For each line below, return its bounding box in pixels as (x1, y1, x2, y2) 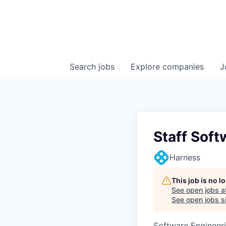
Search (70, 62, 98, 72)
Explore (131, 62, 162, 72)
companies (162, 62, 204, 72)
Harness (169, 152, 200, 162)
